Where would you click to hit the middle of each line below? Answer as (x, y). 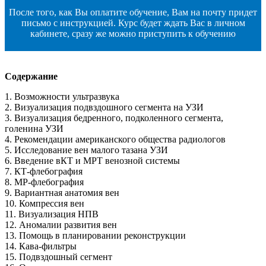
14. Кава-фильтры (41, 246)
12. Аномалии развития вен (61, 224)
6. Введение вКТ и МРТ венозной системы (92, 160)
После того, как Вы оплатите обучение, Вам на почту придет (133, 12)
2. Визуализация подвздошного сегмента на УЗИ (104, 107)
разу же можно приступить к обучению (156, 33)
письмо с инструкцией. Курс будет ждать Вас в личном (133, 23)
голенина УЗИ (34, 128)
